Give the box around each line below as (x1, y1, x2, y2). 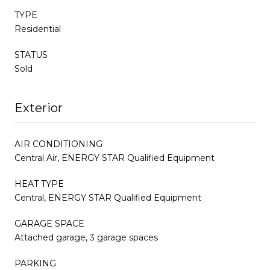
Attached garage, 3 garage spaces (14, 231, 158, 243)
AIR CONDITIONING (14, 138, 102, 149)
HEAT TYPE (14, 178, 64, 189)
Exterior (14, 100, 63, 115)
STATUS (14, 49, 48, 60)
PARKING (14, 257, 56, 269)
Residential (14, 23, 61, 34)
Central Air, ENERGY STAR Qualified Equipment (14, 152, 215, 163)
